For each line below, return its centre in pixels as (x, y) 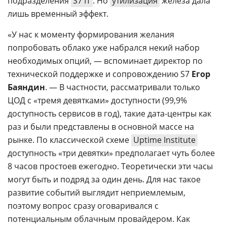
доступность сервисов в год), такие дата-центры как (109, 113)
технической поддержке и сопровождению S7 (100, 74)
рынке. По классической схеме (69, 140)
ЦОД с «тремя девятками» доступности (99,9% (97, 100)
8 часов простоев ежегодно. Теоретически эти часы (110, 166)
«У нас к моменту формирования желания (91, 34)
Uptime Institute (164, 140)
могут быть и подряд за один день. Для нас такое (104, 179)
